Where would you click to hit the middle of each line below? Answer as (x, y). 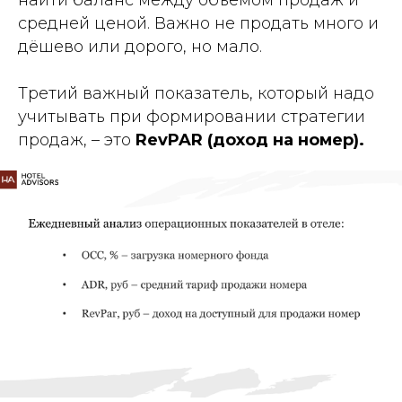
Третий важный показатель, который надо (196, 94)
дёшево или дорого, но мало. (140, 47)
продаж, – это (77, 140)
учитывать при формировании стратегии (192, 117)
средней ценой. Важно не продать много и (198, 24)
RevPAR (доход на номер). (250, 140)
